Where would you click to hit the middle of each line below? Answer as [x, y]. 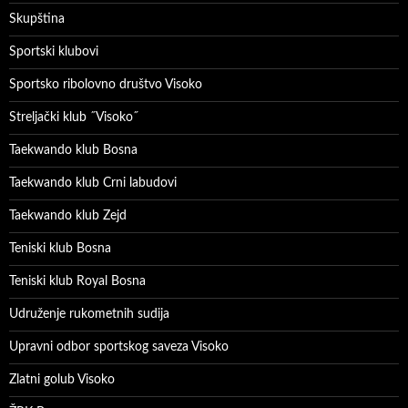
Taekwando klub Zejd [68, 215]
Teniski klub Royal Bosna [77, 281]
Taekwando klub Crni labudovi [93, 183]
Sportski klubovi [54, 51]
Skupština [37, 19]
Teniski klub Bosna [60, 248]
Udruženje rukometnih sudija [89, 314]
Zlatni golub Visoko [62, 379]
